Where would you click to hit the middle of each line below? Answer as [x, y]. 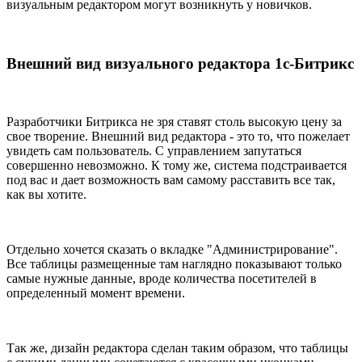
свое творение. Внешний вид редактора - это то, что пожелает [178, 137]
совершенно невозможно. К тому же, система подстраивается [177, 166]
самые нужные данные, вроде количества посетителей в [162, 279]
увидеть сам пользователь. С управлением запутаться [154, 151]
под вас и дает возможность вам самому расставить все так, [171, 180]
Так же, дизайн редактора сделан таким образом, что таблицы [177, 348]
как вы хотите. [46, 195]
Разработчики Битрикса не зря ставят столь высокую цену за [174, 122]
